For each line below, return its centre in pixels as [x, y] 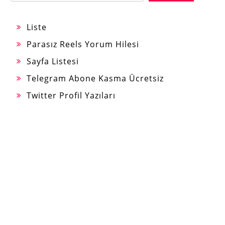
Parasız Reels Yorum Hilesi [83, 44]
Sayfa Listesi [53, 61]
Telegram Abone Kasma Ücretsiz [95, 78]
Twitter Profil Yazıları [71, 95]
